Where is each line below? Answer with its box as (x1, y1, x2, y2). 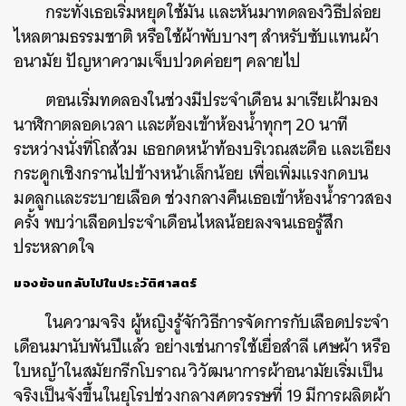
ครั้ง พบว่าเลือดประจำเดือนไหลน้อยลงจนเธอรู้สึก (14, 208, 343, 237)
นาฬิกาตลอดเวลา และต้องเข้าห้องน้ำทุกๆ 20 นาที (14, 110, 349, 140)
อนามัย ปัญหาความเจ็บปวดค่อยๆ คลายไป (14, 46, 302, 76)
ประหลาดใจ (14, 232, 95, 262)
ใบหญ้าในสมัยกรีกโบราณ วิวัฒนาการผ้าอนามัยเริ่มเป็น (14, 356, 383, 386)
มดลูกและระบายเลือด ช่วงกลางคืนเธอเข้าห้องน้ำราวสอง (14, 183, 392, 213)
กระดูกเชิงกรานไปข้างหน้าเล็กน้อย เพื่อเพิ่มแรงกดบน (14, 159, 369, 188)
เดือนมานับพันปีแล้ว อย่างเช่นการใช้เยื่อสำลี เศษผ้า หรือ (14, 332, 391, 362)
